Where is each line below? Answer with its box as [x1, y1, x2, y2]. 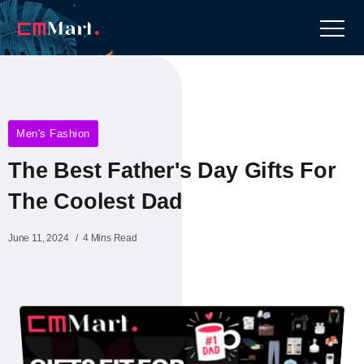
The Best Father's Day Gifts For [8, 158, 336, 183]
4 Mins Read [83, 232, 137, 244]
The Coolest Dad [8, 188, 184, 214]
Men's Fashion [16, 128, 90, 140]
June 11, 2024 [8, 232, 69, 244]
